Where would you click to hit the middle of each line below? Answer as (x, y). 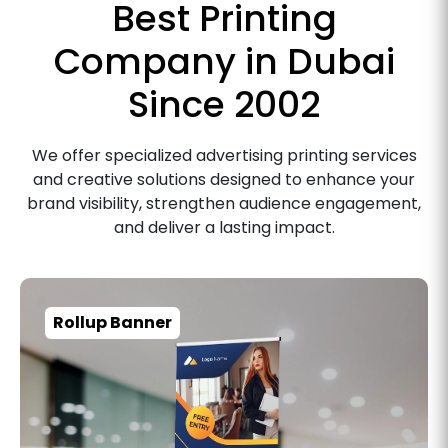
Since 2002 (224, 105)
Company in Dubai (224, 62)
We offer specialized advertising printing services (224, 156)
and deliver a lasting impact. (224, 228)
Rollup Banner (141, 323)
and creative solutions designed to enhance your (224, 180)
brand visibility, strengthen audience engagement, (224, 204)
